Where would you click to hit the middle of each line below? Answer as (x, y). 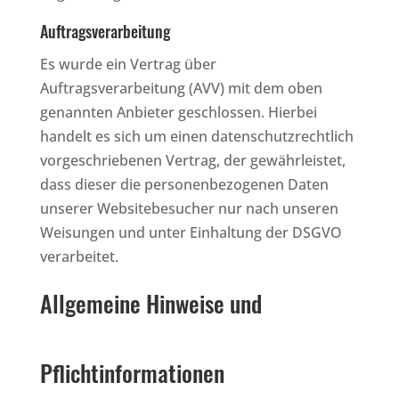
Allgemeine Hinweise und (151, 303)
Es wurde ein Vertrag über (128, 64)
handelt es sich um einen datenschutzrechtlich (196, 136)
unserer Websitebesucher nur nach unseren (189, 208)
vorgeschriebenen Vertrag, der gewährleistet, (192, 160)
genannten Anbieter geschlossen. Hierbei (178, 112)
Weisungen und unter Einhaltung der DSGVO (191, 232)
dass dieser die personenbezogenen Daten (184, 184)
